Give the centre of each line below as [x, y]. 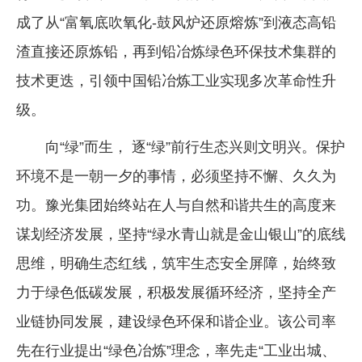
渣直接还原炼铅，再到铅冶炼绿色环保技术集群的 [176, 51]
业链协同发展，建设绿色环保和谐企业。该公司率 [176, 321]
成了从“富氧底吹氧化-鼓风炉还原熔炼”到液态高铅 [176, 22]
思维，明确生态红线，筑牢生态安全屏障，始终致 [176, 263]
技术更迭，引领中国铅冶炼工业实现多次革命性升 [176, 80]
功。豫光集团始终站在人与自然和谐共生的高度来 [176, 205]
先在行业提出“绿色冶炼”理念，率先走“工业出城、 [176, 350]
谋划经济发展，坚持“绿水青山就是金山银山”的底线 [181, 234]
